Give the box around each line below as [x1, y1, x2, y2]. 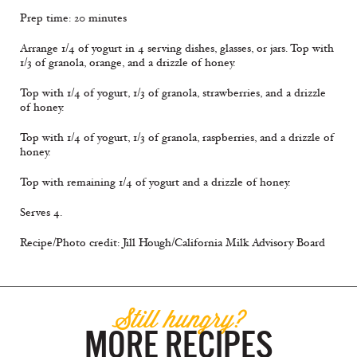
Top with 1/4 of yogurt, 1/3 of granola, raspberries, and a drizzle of [20, 131, 334, 145]
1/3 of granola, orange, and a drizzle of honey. [20, 56, 235, 70]
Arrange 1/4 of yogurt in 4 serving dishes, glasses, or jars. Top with [20, 41, 334, 56]
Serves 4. [20, 206, 62, 220]
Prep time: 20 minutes [20, 11, 127, 25]
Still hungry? [112, 300, 245, 337]
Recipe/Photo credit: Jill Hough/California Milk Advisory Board [20, 236, 325, 250]
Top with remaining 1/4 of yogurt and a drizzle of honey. [20, 175, 290, 190]
